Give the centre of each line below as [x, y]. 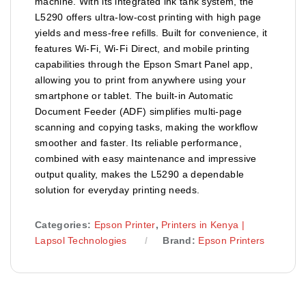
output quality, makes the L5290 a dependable [140, 174]
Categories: [65, 224]
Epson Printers [232, 240]
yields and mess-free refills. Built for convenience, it [151, 32]
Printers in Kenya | [203, 224]
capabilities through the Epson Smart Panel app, [144, 64]
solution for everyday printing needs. [117, 190]
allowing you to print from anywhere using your [140, 80]
